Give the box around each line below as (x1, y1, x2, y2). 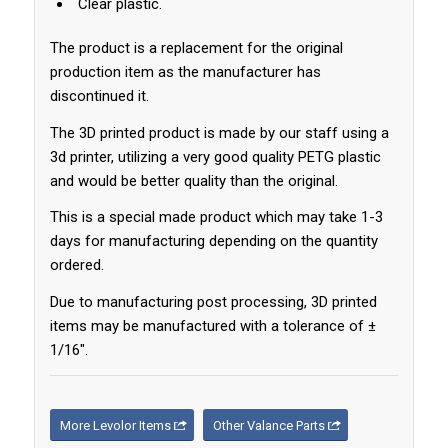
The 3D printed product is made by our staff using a (49, 123, 389, 142)
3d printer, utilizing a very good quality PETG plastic (49, 147, 381, 166)
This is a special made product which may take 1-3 (49, 208, 383, 227)
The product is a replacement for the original (49, 38, 343, 57)
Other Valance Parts (212, 417, 325, 433)
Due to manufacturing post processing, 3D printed (49, 293, 377, 312)
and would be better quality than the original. (49, 171, 338, 190)
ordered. (49, 256, 104, 275)
